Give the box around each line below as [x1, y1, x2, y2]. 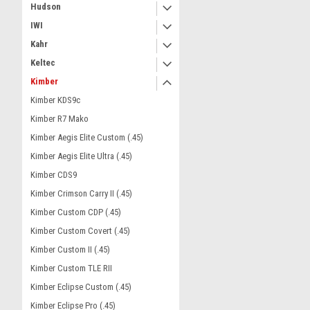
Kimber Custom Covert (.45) [30, 226, 130, 236]
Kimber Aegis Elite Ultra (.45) [30, 151, 132, 161]
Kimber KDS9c [30, 95, 80, 105]
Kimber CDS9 [30, 170, 77, 180]
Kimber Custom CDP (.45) [30, 207, 121, 217]
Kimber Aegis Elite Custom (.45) [30, 132, 143, 143]
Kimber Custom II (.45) [30, 244, 110, 255]
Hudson [30, 1, 61, 12]
